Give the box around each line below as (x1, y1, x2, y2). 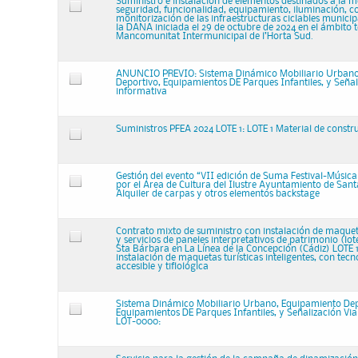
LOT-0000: (116, 317, 161, 326)
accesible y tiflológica (116, 262, 209, 271)
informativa (116, 87, 167, 96)
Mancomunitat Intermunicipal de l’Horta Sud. (116, 32, 313, 41)
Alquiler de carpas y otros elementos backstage (116, 189, 320, 198)
